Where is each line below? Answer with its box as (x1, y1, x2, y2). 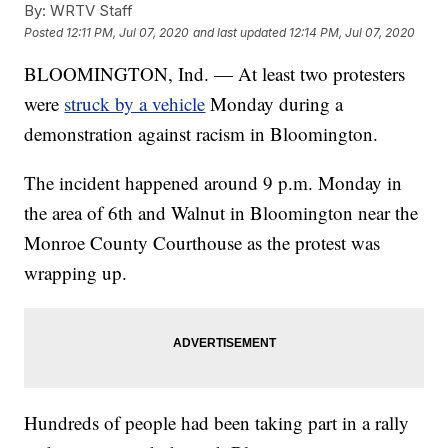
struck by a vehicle (64, 91, 206, 117)
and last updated (193, 24, 287, 40)
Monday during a (205, 91, 344, 117)
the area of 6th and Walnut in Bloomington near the (24, 200, 419, 226)
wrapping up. (24, 260, 128, 286)
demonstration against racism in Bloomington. (24, 121, 379, 147)
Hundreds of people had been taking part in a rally (24, 410, 410, 436)
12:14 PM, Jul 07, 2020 (289, 24, 416, 40)
